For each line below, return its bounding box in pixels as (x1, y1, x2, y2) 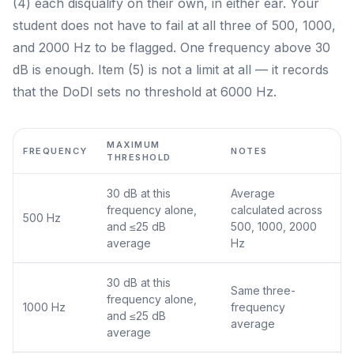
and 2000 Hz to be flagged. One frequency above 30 (13, 40, 330, 55)
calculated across (231, 203, 322, 217)
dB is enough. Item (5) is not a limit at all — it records (13, 62, 329, 77)
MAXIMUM (107, 139, 160, 150)
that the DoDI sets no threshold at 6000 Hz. (13, 84, 277, 100)
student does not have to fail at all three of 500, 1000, (13, 17, 336, 33)
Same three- (231, 284, 296, 297)
